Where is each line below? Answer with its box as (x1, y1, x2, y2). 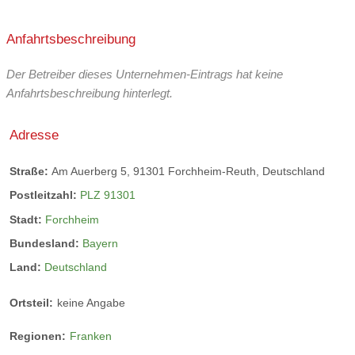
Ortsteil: (10, 296, 53, 309)
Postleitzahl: (10, 189, 80, 202)
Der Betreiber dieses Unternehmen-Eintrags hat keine (6, 67, 283, 82)
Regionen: (10, 329, 66, 342)
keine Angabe (57, 296, 125, 309)
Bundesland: (10, 236, 82, 250)
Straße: (10, 165, 52, 178)
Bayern (82, 236, 118, 250)
